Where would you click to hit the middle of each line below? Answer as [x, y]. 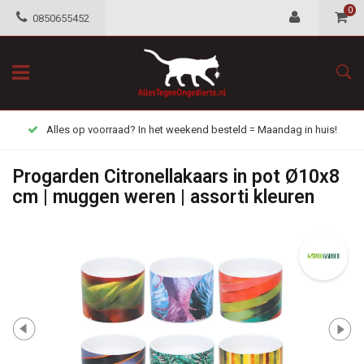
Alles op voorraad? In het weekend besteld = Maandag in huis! [191, 130]
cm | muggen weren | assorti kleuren [163, 197]
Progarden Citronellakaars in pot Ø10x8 [176, 177]
